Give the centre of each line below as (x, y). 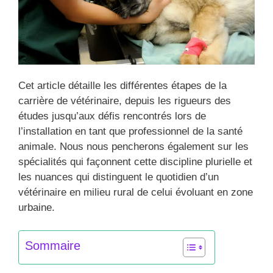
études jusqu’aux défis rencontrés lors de (112, 116)
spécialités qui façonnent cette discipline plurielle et (135, 161)
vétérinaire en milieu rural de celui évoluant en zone (136, 192)
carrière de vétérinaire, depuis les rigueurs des (125, 101)
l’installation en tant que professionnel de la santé (130, 131)
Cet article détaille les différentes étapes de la (122, 85)
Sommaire (53, 246)
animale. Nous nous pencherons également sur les (133, 146)
